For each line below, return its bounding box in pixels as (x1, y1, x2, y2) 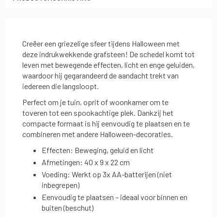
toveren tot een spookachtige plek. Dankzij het (22, 108, 173, 117)
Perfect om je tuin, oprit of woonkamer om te (22, 97, 169, 107)
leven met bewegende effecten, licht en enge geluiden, (22, 60, 195, 69)
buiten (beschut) (42, 203, 93, 212)
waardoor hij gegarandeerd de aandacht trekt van (22, 71, 179, 80)
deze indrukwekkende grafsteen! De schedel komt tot (22, 49, 195, 59)
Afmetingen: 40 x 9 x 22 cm (42, 157, 130, 167)
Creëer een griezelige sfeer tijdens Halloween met (22, 39, 180, 48)
